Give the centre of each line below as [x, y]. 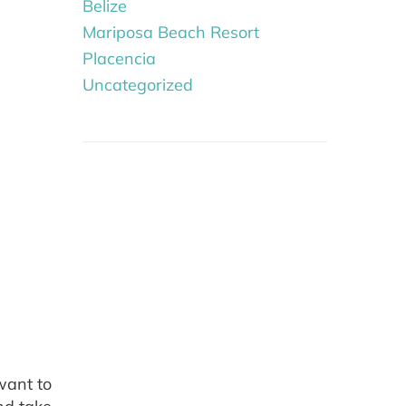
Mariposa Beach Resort [171, 33]
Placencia [119, 59]
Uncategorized [138, 85]
